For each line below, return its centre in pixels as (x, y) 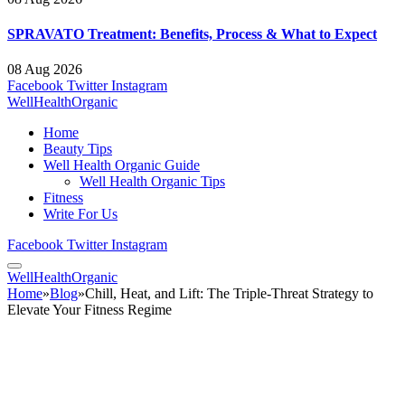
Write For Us (80, 214)
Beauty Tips (78, 149)
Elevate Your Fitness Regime (89, 310)
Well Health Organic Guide (122, 165)
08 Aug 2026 (45, 70)
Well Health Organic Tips (152, 182)
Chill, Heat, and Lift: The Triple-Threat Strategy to (229, 294)
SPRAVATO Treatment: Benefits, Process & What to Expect (192, 33)
